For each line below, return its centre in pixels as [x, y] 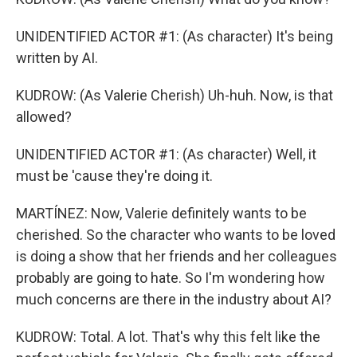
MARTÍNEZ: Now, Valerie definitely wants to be [161, 213]
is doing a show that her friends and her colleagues [177, 256]
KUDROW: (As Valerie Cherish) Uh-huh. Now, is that [175, 95]
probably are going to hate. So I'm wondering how [171, 278]
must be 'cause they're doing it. [114, 176]
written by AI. [57, 58]
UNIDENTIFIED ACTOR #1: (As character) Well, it [166, 154]
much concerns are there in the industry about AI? [174, 299]
